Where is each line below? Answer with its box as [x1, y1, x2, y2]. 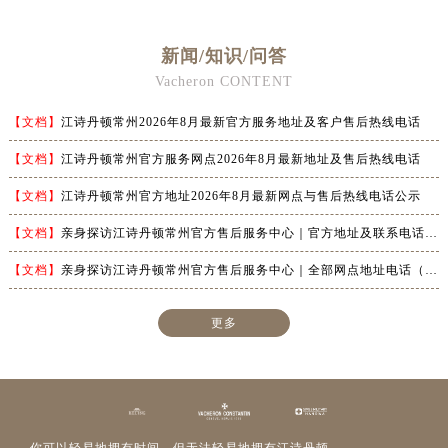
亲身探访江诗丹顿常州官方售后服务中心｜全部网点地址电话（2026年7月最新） [60, 263, 425, 278]
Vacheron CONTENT [154, 74, 293, 90]
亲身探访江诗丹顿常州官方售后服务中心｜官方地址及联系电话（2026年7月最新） [60, 226, 425, 241]
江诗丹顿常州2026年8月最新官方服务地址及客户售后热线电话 [60, 115, 421, 130]
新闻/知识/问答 [160, 46, 287, 67]
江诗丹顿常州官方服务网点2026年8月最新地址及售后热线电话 [60, 152, 421, 167]
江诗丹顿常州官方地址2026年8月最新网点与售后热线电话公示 [60, 189, 421, 204]
